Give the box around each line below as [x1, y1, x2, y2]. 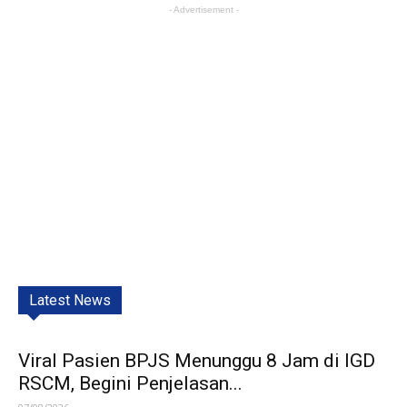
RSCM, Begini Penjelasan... [18, 372, 243, 394]
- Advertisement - [168, 4, 239, 15]
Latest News [29, 291, 111, 309]
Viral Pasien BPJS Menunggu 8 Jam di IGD [18, 349, 375, 372]
